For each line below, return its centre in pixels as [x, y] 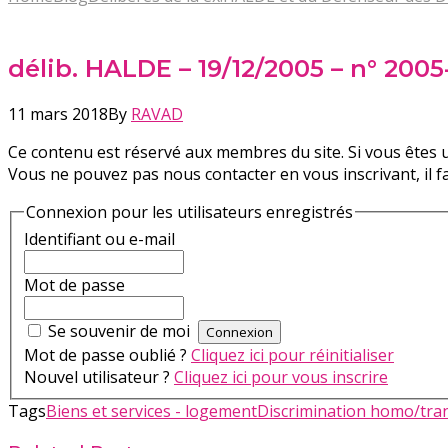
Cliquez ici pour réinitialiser [292, 355]
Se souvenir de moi [119, 331]
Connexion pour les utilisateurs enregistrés [189, 211]
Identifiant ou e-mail [99, 239]
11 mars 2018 [58, 113]
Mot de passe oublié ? [107, 355]
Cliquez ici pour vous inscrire [281, 377]
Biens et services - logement [151, 411]
